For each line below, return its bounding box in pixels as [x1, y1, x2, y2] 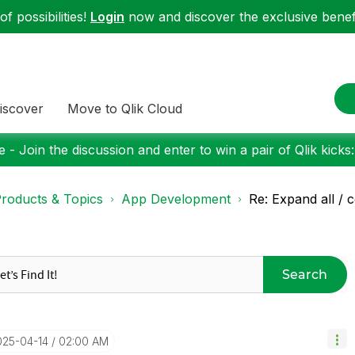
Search [282, 266, 328, 282]
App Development [121, 191, 231, 207]
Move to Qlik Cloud [67, 100, 182, 116]
